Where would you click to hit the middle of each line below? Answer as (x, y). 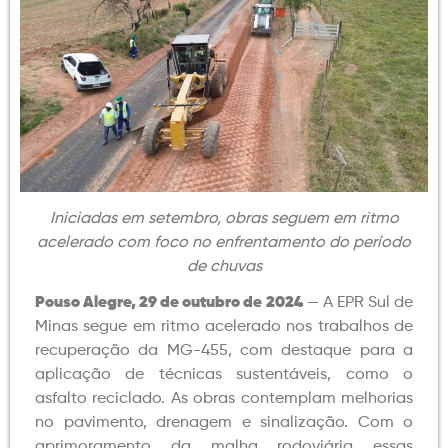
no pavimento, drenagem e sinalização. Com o (224, 422)
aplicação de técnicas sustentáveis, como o (224, 374)
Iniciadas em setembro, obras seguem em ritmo (224, 218)
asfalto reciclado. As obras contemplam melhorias (224, 398)
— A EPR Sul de (358, 302)
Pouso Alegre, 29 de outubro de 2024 (169, 302)
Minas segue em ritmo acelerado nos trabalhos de (224, 326)
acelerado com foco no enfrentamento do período (224, 242)
